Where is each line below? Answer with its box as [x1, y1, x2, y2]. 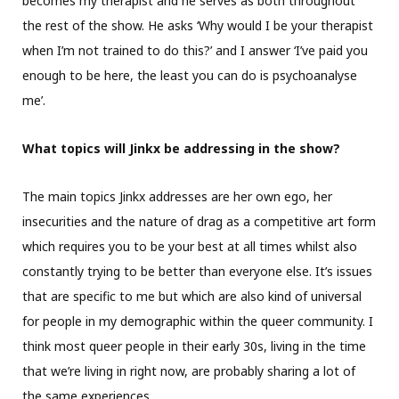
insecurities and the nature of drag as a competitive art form [22, 212, 376, 230]
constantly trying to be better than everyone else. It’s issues [22, 262, 372, 280]
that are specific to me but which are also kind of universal [22, 287, 362, 305]
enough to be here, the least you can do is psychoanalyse [22, 66, 357, 84]
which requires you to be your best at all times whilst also [22, 237, 357, 255]
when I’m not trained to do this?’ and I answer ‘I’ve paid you [22, 41, 368, 59]
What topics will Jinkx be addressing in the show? [22, 139, 340, 157]
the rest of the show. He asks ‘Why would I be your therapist [22, 16, 373, 34]
